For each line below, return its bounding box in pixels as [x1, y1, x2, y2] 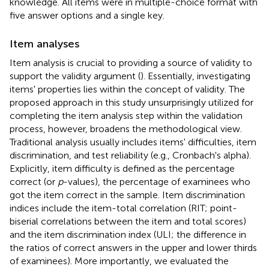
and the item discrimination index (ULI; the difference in [10, 228, 246, 240]
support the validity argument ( [10, 70, 141, 82]
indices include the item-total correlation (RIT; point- [10, 202, 237, 214]
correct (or [10, 175, 58, 187]
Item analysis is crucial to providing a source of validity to [10, 56, 252, 68]
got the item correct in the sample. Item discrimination [10, 189, 245, 201]
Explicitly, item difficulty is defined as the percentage [10, 162, 235, 174]
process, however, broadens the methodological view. [10, 122, 242, 134]
